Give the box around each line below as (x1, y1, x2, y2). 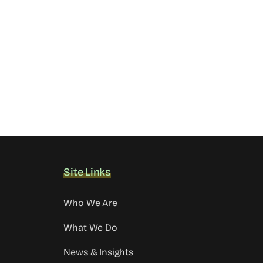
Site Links (63, 166, 111, 179)
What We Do (63, 222, 117, 234)
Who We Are (63, 197, 117, 209)
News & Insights (63, 247, 134, 258)
